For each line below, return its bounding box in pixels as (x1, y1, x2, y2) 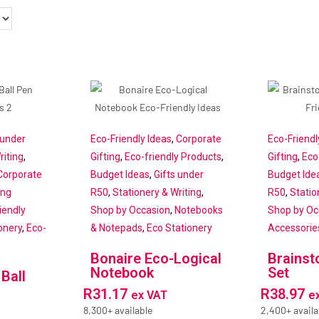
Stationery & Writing (112, 187, 202, 199)
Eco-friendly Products (124, 151, 221, 163)
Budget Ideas (90, 169, 150, 181)
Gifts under (153, 169, 204, 181)
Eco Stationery (146, 222, 212, 234)
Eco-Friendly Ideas (90, 133, 172, 145)
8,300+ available (83, 304, 152, 317)
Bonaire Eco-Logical (90, 250, 221, 268)
